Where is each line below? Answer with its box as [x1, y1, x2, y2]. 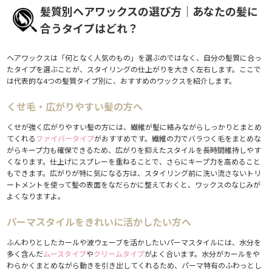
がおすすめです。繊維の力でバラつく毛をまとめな [94, 134, 262, 143]
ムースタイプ [43, 249, 87, 259]
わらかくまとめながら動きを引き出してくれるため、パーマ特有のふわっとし [7, 260, 262, 270]
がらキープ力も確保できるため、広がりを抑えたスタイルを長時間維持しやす [7, 145, 262, 155]
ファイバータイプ [36, 134, 95, 143]
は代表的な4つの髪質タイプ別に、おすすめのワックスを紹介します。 [7, 76, 237, 86]
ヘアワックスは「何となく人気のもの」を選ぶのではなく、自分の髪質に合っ [7, 53, 262, 63]
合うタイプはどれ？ [40, 21, 139, 35]
